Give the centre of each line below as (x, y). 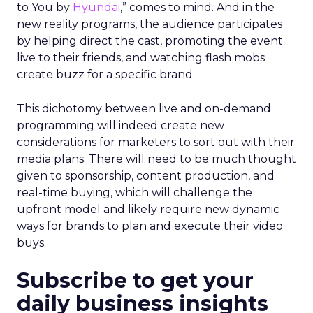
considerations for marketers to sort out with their (156, 142)
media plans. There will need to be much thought (156, 159)
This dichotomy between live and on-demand (144, 109)
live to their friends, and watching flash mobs (141, 58)
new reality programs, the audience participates (150, 24)
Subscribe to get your (135, 281)
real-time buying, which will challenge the (134, 192)
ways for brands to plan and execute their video (150, 226)
